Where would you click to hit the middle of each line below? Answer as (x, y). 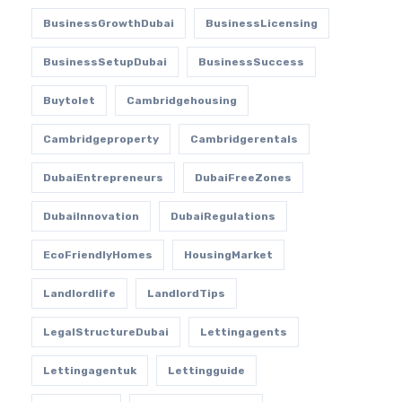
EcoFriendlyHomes (97, 255)
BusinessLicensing (261, 23)
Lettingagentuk (89, 371)
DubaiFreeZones (243, 178)
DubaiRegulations (223, 216)
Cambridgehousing (181, 100)
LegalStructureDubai (105, 332)
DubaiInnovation (91, 216)
